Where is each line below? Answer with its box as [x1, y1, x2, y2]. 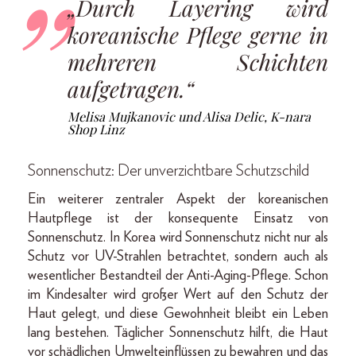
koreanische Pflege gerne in [68, 19, 328, 49]
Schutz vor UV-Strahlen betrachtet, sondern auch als [28, 249, 328, 264]
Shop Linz [68, 120, 125, 137]
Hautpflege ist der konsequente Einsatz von [28, 211, 328, 226]
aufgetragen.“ [68, 73, 194, 103]
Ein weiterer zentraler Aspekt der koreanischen [28, 192, 328, 207]
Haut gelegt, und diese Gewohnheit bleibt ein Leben [28, 306, 328, 321]
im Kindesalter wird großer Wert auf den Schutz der [28, 287, 328, 302]
